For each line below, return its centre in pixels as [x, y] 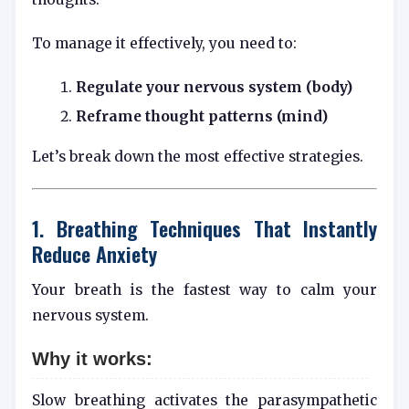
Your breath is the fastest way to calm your [204, 290]
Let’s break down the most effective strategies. [198, 157]
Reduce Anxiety [94, 254]
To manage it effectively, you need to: [164, 44]
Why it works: [92, 358]
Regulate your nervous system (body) [214, 88]
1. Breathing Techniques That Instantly [204, 228]
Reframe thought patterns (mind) [202, 117]
